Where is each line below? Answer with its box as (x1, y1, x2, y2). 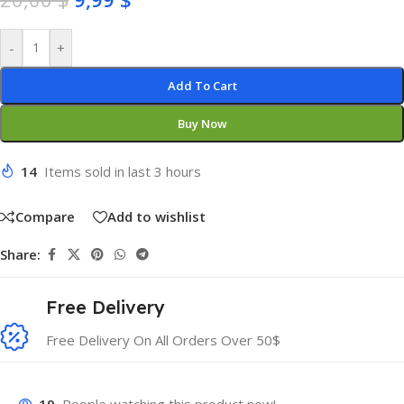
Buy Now (177, 115, 227, 132)
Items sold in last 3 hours (44, 162, 201, 180)
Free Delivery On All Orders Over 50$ (46, 330, 280, 349)
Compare (15, 207, 75, 226)
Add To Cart (167, 78, 237, 94)
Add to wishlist (107, 207, 206, 226)
